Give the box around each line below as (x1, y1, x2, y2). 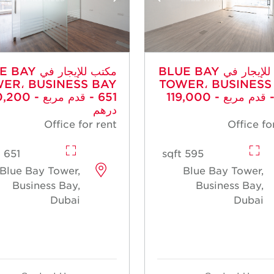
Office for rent (44, 117, 117, 130)
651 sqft (4, 146, 20, 159)
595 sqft (185, 146, 204, 159)
